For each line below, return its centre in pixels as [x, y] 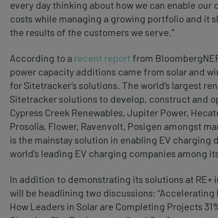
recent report [102, 58]
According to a [42, 58]
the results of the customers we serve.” [92, 32]
